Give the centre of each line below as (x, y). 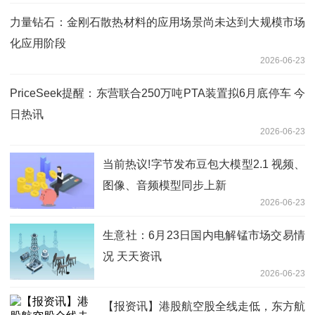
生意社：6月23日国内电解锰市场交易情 (204, 235)
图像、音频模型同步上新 (165, 185)
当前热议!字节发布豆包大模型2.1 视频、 (204, 164)
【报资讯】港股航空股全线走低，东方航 (204, 306)
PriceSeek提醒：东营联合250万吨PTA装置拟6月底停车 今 (157, 93)
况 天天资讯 (132, 256)
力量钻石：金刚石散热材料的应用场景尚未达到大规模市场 (157, 22)
